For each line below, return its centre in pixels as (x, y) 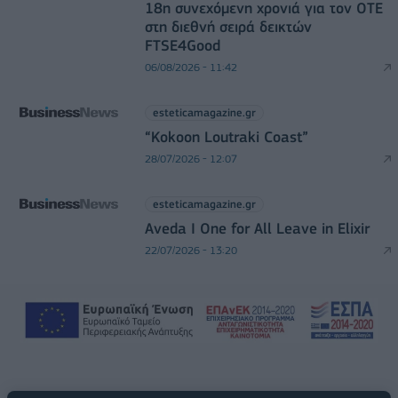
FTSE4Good (182, 45)
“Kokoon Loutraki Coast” (226, 136)
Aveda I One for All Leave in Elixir (257, 228)
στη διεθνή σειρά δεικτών (228, 26)
